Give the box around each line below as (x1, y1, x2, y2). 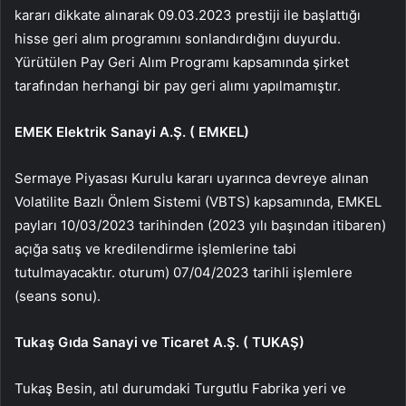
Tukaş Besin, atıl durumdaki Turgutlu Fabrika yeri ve (14, 379, 346, 397)
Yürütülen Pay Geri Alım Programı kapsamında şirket (14, 53, 349, 71)
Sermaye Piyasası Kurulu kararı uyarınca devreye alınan (14, 169, 369, 187)
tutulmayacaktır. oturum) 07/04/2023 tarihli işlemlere (14, 263, 353, 281)
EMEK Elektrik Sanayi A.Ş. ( (14, 122, 198, 140)
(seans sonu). (14, 286, 101, 304)
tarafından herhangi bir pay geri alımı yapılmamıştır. (14, 76, 341, 94)
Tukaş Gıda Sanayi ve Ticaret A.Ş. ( (14, 333, 252, 351)
